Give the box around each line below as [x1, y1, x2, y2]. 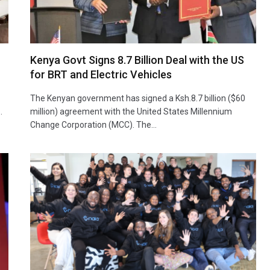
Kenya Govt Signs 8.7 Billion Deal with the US [30, 53, 244, 66]
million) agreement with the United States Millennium [30, 106, 232, 116]
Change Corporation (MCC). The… [30, 119, 157, 130]
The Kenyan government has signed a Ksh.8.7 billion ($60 [30, 93, 245, 103]
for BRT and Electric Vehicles [30, 67, 172, 81]
